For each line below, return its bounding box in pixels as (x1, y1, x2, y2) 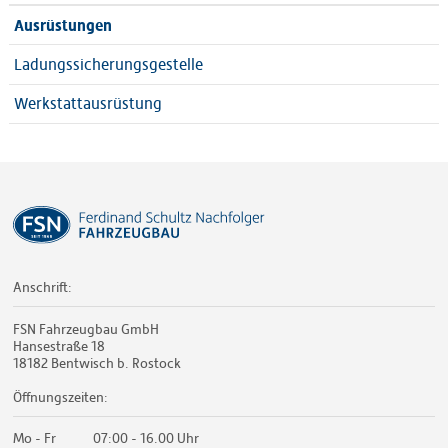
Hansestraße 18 (13, 338, 106, 355)
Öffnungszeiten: (13, 389, 109, 406)
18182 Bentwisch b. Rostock (13, 355, 182, 372)
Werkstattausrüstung (13, 94, 162, 114)
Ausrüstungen (13, 15, 112, 35)
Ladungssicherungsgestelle (13, 55, 203, 74)
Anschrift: (13, 279, 73, 296)
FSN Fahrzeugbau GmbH (13, 321, 160, 338)
